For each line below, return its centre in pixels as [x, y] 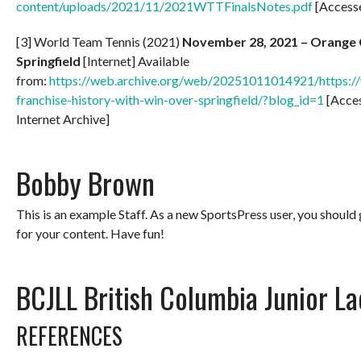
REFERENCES [69, 335]
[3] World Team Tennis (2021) [99, 41]
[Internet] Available [136, 60]
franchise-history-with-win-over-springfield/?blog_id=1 [170, 99]
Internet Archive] [63, 118]
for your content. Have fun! [90, 233]
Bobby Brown [85, 182]
